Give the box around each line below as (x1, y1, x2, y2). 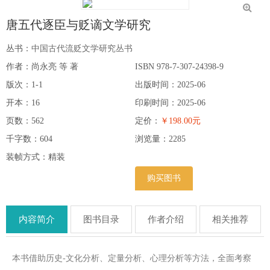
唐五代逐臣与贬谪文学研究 (6, 18, 151, 32)
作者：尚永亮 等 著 (6, 62, 78, 72)
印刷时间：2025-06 (135, 98, 206, 108)
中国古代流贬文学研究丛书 (31, 44, 133, 54)
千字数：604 (6, 134, 52, 144)
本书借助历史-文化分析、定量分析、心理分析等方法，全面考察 (12, 254, 251, 263)
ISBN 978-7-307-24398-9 (135, 62, 224, 72)
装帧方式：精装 (6, 152, 65, 162)
